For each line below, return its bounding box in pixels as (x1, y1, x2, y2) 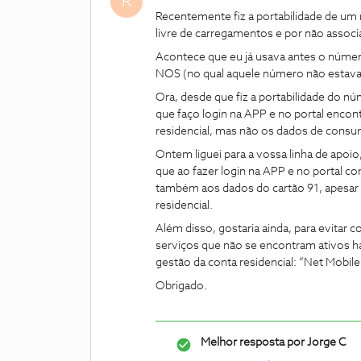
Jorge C (305, 337, 346, 348)
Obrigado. (156, 280, 207, 292)
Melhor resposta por (201, 337, 305, 348)
